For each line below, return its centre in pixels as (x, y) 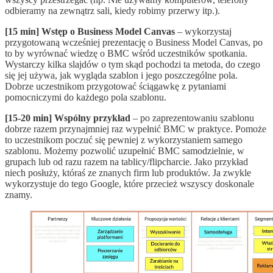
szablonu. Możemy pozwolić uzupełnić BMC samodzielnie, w (125, 151)
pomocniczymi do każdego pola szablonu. (86, 97)
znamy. (19, 195)
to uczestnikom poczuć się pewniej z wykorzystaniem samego (124, 140)
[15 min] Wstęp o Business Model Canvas (90, 32)
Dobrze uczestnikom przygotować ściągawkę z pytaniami (115, 87)
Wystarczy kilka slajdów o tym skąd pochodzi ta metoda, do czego (133, 65)
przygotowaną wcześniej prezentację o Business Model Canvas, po (134, 43)
